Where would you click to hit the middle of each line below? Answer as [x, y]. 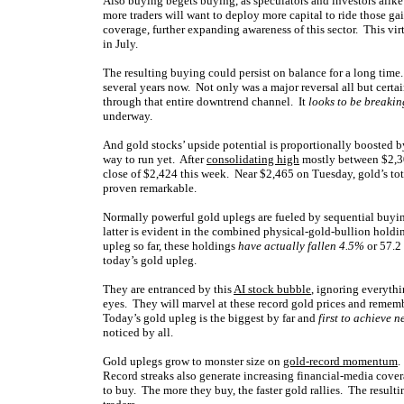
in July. [120, 44]
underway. [128, 116]
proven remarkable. [150, 188]
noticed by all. [138, 332]
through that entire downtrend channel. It [206, 101]
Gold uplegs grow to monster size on [193, 361]
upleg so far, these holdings [170, 246]
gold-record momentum [340, 361]
